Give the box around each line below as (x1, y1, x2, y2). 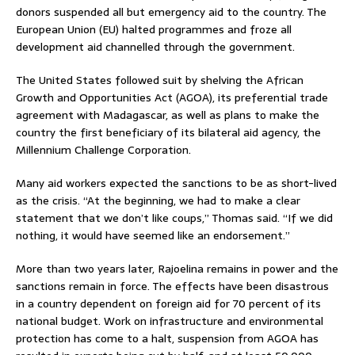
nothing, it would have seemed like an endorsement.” (16, 226, 290, 244)
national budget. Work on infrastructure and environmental (16, 311, 323, 330)
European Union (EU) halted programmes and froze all (16, 20, 292, 38)
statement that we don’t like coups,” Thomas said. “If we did (16, 208, 333, 227)
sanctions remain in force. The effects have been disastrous (16, 277, 329, 295)
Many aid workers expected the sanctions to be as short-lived (16, 174, 337, 192)
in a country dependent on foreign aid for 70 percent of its (16, 294, 321, 312)
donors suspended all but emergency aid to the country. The (16, 2, 326, 21)
